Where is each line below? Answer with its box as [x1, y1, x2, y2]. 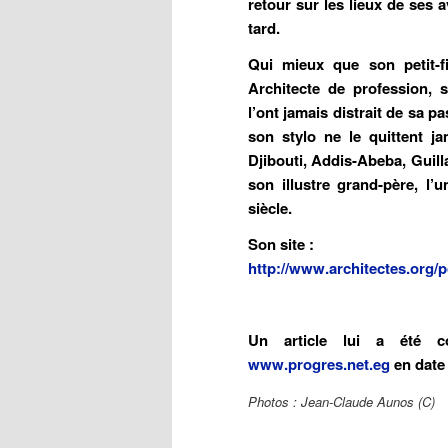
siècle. [248, 196, 292, 219]
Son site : [248, 232, 314, 255]
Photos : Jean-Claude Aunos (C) [248, 391, 435, 411]
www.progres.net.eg [248, 353, 390, 376]
